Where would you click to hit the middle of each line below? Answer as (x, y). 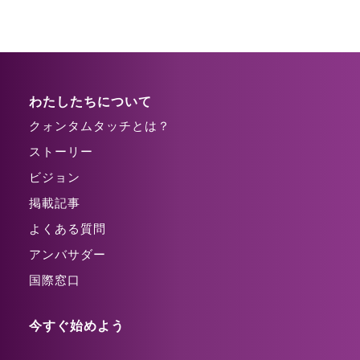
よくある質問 (67, 228)
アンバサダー (67, 254)
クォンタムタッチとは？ (100, 125)
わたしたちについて (90, 100)
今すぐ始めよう (77, 325)
